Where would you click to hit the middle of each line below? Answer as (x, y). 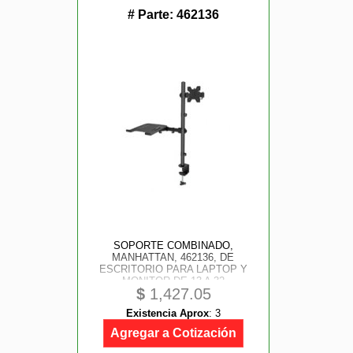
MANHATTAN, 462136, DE (173, 257)
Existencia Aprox (167, 313)
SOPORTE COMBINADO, (173, 245)
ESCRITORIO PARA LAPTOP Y (173, 269)
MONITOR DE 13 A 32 (173, 281)
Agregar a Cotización (173, 333)
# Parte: (152, 15)
